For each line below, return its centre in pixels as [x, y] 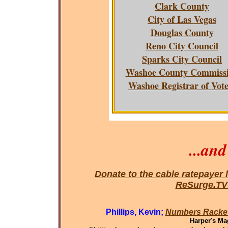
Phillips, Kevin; [135, 212]
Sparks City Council [182, 59]
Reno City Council [182, 46]
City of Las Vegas [182, 19]
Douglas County [182, 33]
